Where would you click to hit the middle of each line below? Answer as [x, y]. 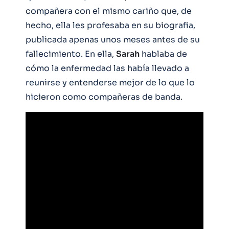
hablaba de [163, 54]
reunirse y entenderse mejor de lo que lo [110, 83]
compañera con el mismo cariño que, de [109, 11]
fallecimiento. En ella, [71, 54]
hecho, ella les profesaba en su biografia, [110, 26]
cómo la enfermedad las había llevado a [107, 68]
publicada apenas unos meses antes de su [113, 40]
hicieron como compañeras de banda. [104, 97]
